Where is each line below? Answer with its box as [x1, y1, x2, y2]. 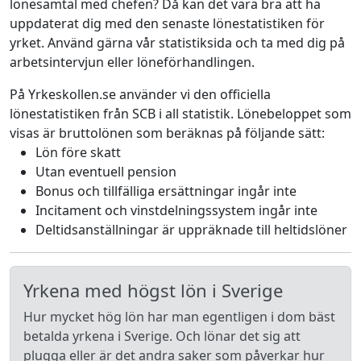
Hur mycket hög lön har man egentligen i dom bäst [23, 308, 335, 326]
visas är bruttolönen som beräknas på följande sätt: [10, 124, 325, 142]
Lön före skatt [35, 143, 121, 161]
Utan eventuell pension [35, 163, 176, 180]
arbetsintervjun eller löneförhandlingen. [10, 53, 255, 71]
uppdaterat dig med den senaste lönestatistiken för [10, 15, 325, 32]
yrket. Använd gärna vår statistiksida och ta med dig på [10, 34, 345, 52]
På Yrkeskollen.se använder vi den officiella [10, 85, 271, 103]
